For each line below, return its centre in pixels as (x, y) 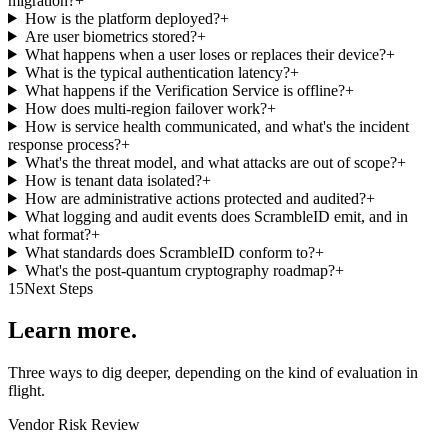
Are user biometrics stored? (110, 36)
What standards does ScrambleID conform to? (169, 252)
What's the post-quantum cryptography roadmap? (179, 270)
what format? (49, 234)
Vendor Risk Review (74, 425)
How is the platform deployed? (122, 18)
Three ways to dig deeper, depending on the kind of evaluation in (213, 373)
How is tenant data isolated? (113, 180)
